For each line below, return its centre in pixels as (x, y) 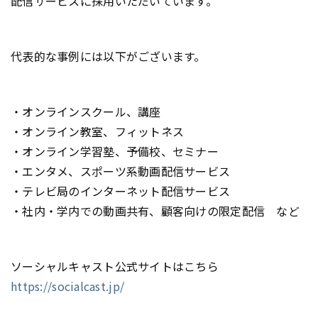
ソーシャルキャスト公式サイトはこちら (115, 266)
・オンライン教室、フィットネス (98, 131)
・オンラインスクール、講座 (86, 111)
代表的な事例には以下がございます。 (108, 56)
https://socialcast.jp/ (68, 286)
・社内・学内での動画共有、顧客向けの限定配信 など (155, 210)
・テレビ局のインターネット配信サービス (121, 191)
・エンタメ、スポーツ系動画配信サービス (121, 171)
